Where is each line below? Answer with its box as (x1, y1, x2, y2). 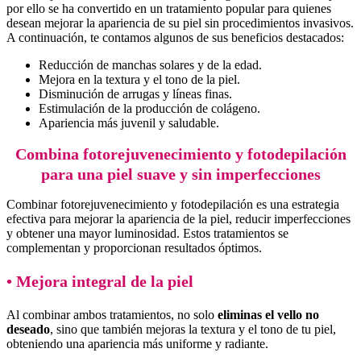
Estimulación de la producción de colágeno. (39, 102, 260, 116)
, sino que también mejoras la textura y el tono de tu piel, (50, 322, 336, 337)
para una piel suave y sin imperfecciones (40, 164, 321, 183)
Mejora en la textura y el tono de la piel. (39, 73, 240, 87)
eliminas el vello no (218, 308, 319, 322)
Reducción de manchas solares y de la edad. (39, 58, 262, 73)
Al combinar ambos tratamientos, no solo (6, 308, 218, 322)
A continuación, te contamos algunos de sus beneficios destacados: (6, 31, 344, 45)
